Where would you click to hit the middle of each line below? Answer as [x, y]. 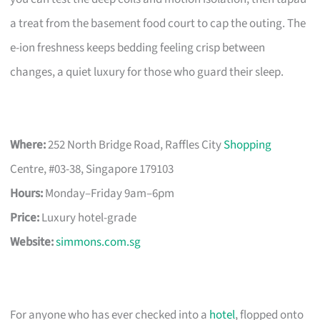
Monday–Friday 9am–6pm [109, 193]
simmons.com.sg [99, 242]
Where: [28, 145]
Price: [25, 217]
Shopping [248, 145]
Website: [32, 242]
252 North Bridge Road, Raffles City [135, 145]
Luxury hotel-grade [88, 217]
